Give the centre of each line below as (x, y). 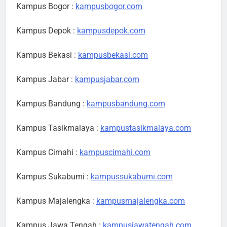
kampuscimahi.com (115, 153)
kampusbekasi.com (113, 55)
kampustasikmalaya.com (146, 128)
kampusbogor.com (109, 7)
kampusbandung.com (126, 104)
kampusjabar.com (107, 80)
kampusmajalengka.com (141, 201)
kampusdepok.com (111, 31)
